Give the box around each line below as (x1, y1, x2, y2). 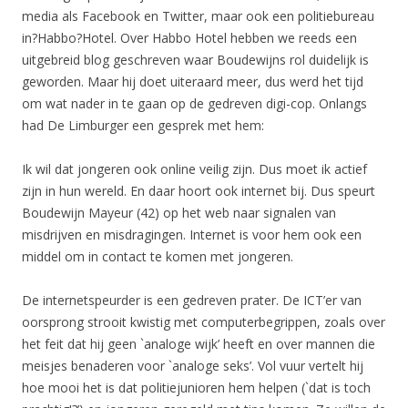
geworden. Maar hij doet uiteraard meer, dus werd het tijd (22, 73, 363, 90)
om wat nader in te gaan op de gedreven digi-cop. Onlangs (22, 95, 367, 112)
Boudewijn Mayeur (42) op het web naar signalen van (22, 204, 336, 221)
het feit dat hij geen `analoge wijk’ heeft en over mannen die (22, 335, 375, 352)
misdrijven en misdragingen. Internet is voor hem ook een (22, 226, 362, 243)
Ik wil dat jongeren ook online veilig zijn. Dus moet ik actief (22, 160, 367, 178)
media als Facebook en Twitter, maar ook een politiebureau (22, 7, 374, 25)
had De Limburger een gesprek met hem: (22, 117, 264, 134)
